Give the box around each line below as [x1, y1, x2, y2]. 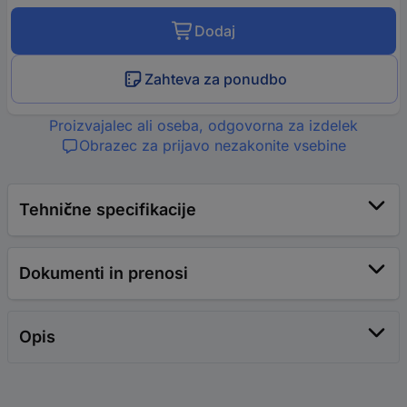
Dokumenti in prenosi [19, 263, 188, 283]
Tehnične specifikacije [19, 200, 196, 220]
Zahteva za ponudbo [144, 70, 287, 89]
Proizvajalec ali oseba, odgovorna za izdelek [49, 116, 358, 135]
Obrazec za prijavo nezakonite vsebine [79, 136, 346, 155]
